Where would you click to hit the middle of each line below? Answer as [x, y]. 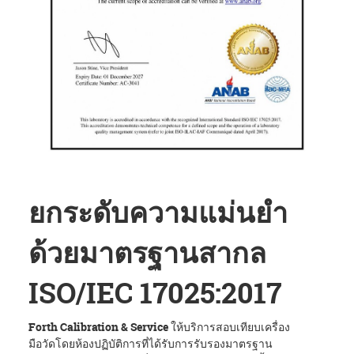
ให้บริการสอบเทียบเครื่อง [229, 326]
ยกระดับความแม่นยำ [158, 212]
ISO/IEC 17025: [125, 292]
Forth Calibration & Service [98, 326]
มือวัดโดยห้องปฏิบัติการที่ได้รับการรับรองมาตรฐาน [151, 343]
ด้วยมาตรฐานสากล [147, 252]
